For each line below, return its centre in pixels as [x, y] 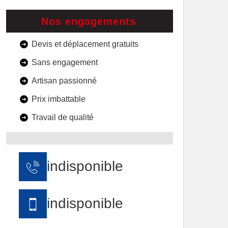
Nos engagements [88, 21]
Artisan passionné [64, 81]
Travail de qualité [63, 117]
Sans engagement [65, 62]
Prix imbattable [59, 99]
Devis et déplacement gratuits [85, 44]
